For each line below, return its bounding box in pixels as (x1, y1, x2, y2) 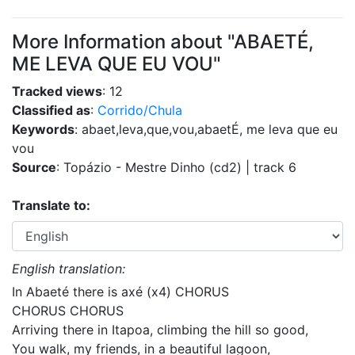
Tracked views (12, 83, 102, 99)
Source (12, 159, 56, 175)
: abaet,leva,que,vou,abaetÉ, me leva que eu (74, 121, 338, 137)
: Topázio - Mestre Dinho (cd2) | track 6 (56, 159, 296, 175)
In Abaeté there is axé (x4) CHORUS (12, 284, 229, 300)
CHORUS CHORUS (12, 303, 124, 319)
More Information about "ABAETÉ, (12, 30, 314, 53)
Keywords (12, 121, 74, 137)
